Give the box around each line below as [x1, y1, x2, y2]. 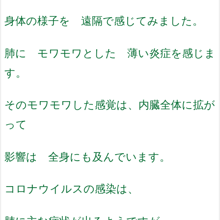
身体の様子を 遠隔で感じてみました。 [4, 13, 203, 27]
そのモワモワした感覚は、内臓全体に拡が [4, 98, 215, 111]
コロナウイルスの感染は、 [4, 182, 138, 195]
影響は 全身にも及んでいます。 [4, 149, 170, 163]
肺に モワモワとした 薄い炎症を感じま [4, 46, 216, 59]
